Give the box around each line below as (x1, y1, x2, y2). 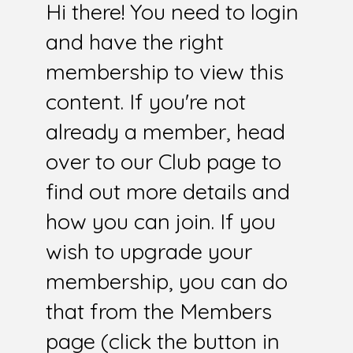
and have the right (45, 28, 224, 56)
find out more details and (45, 178, 290, 206)
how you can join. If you (45, 208, 276, 236)
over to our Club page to (45, 148, 281, 176)
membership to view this (45, 58, 284, 86)
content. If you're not (45, 88, 246, 116)
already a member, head (45, 118, 285, 146)
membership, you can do (45, 268, 288, 295)
